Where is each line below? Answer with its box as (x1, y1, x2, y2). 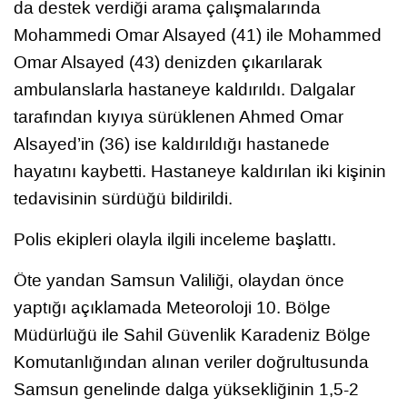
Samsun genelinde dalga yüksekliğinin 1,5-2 (14, 378, 359, 402)
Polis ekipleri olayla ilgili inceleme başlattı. (14, 228, 336, 252)
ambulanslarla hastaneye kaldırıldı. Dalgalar (14, 78, 355, 102)
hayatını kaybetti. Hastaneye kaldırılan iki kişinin (14, 160, 386, 184)
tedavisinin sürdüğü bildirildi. (14, 187, 233, 211)
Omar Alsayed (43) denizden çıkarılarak (14, 51, 323, 74)
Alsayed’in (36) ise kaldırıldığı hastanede (14, 133, 330, 156)
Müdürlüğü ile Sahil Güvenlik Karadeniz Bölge (14, 323, 371, 347)
